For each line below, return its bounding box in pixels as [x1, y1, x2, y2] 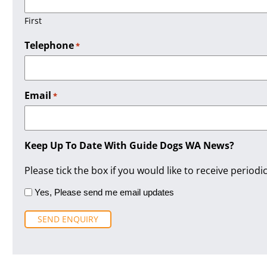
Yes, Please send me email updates [35, 187, 174, 198]
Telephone [24, 38, 74, 52]
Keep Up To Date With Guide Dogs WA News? [24, 138, 234, 152]
